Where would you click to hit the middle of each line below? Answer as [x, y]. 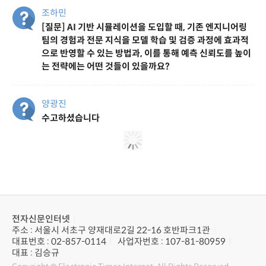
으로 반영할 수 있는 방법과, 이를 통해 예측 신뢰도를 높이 [146, 53]
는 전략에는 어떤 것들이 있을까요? [106, 66]
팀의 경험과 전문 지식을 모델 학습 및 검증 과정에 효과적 [145, 40]
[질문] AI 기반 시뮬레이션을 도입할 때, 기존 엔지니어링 [144, 27]
